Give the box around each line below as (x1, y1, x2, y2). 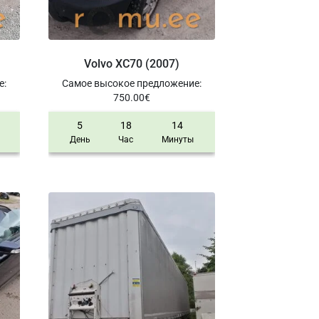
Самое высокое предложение (61, 78, 199, 90)
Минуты (161, 135, 194, 145)
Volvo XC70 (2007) (83, 57, 179, 71)
